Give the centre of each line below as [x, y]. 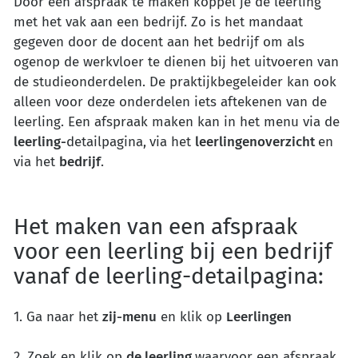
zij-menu [129, 316]
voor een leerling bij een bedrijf [173, 252]
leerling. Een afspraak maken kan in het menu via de [177, 122]
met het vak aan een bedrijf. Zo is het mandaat [158, 22]
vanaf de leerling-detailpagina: [169, 276]
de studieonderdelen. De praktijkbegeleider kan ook [175, 82]
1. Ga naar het [58, 316]
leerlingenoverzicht [257, 142]
